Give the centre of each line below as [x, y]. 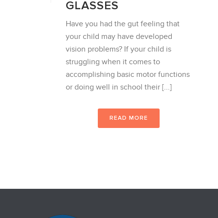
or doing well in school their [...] [119, 87]
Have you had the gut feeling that [123, 24]
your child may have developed [119, 36]
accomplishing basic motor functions [128, 74]
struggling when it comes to [113, 62]
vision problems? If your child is [118, 49]
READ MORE [128, 118]
